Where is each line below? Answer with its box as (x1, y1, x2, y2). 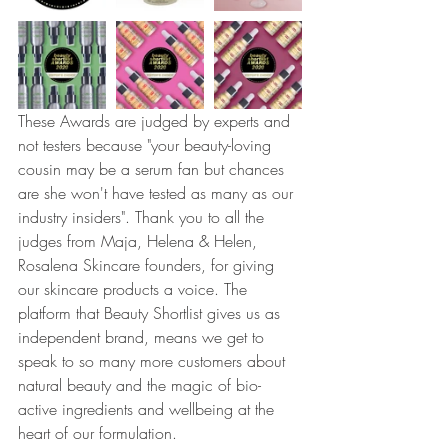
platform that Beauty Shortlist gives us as (18, 302, 285, 325)
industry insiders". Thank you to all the (18, 206, 269, 229)
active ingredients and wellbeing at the (18, 398, 279, 421)
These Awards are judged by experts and (18, 110, 295, 133)
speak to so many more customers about (18, 350, 290, 373)
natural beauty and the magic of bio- (18, 374, 261, 397)
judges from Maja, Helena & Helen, (18, 230, 262, 253)
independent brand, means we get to (18, 326, 269, 349)
